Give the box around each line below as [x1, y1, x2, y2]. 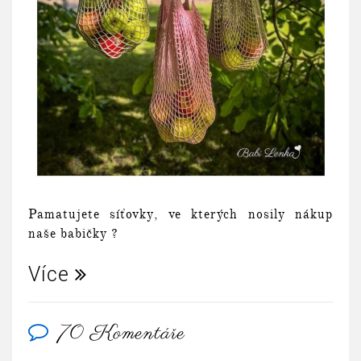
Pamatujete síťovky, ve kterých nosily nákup [28, 205, 333, 222]
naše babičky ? [28, 225, 118, 242]
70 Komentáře [58, 319, 185, 347]
